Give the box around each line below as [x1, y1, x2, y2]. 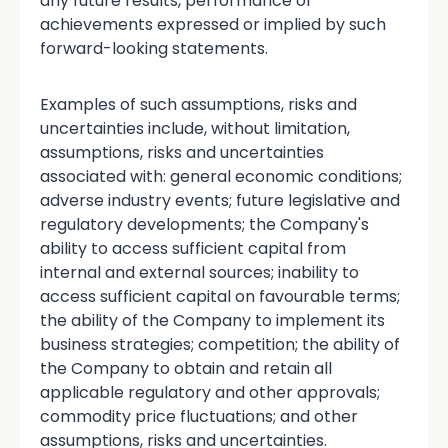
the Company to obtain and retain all [40, 356, 332, 380]
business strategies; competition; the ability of [40, 332, 400, 356]
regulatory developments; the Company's [40, 212, 369, 236]
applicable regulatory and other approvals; [40, 380, 380, 404]
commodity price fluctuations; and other [40, 404, 358, 428]
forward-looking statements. [40, 36, 268, 60]
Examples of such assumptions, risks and [40, 92, 357, 116]
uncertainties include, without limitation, [40, 116, 350, 140]
